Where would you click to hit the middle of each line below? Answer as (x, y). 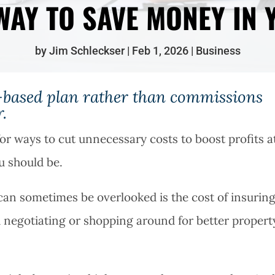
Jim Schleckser (87, 51)
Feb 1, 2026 (160, 51)
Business (218, 51)
